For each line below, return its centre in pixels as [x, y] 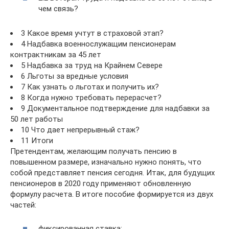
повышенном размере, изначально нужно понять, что [106, 162]
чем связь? [58, 8]
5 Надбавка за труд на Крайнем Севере [92, 65]
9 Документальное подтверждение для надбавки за [115, 108]
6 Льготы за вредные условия [75, 76]
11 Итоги [37, 140]
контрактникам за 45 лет [56, 54]
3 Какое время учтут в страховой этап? [92, 33]
